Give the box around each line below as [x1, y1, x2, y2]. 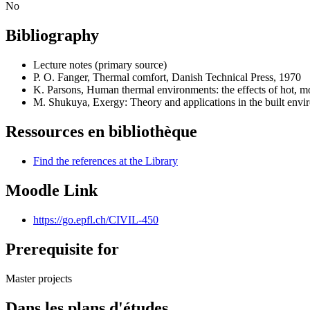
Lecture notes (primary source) [33, 59, 167, 71]
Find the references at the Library [33, 155, 178, 167]
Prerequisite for [6, 239, 119, 258]
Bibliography [6, 26, 99, 45]
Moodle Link [6, 181, 98, 199]
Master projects [6, 272, 72, 284]
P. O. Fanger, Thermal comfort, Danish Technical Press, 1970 [33, 71, 301, 84]
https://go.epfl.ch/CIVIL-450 [33, 213, 158, 226]
